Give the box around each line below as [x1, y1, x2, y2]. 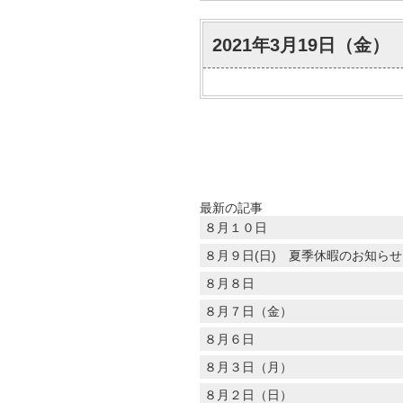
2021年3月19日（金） [212, 35, 390, 55]
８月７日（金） [204, 304, 292, 318]
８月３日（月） [204, 360, 292, 374]
